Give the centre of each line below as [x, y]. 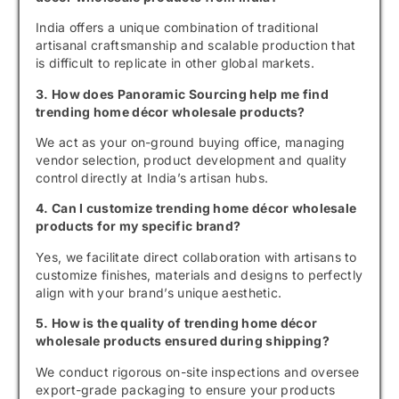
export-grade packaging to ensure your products [186, 389]
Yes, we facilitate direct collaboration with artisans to [196, 256]
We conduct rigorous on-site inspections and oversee [198, 371]
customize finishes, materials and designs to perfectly [199, 274]
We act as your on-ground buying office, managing [191, 142]
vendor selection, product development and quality [191, 160]
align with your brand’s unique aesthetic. [159, 292]
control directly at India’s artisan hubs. [152, 178]
